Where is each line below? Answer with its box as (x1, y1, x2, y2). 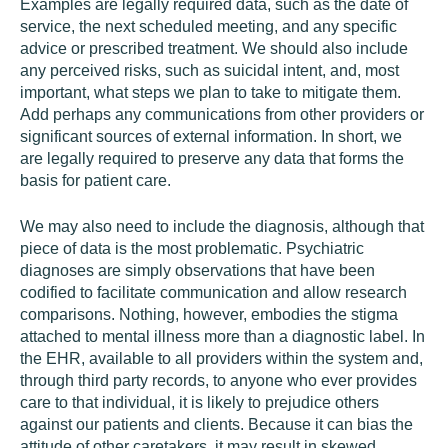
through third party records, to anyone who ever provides (20, 372, 417, 389)
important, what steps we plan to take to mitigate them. (20, 84, 401, 101)
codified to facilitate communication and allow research (20, 284, 407, 301)
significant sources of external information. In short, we (20, 128, 402, 145)
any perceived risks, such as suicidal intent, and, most (20, 62, 399, 79)
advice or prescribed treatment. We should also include (20, 40, 408, 57)
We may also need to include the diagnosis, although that (20, 218, 424, 235)
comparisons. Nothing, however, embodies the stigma (20, 306, 398, 323)
